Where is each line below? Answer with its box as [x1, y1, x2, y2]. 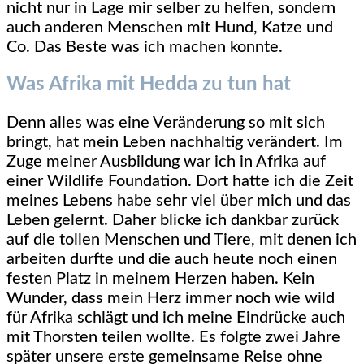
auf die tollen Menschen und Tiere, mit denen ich [6, 232, 357, 249]
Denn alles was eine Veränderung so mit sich [6, 115, 325, 132]
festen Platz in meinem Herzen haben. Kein [6, 271, 314, 288]
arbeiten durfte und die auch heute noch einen [6, 251, 337, 268]
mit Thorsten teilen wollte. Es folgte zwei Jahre [6, 329, 340, 346]
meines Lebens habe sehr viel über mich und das [6, 193, 351, 210]
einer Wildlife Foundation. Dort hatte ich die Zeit [6, 173, 353, 190]
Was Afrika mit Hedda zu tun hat [6, 75, 291, 95]
